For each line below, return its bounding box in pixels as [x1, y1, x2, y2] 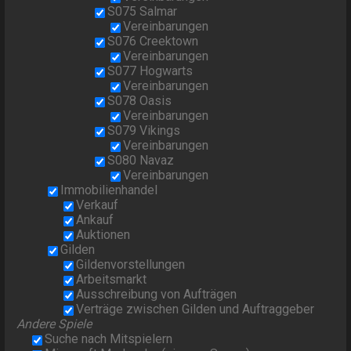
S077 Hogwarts [107, 63, 194, 79]
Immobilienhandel [60, 183, 158, 198]
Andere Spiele [16, 317, 92, 332]
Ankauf [76, 212, 114, 228]
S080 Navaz [107, 153, 175, 168]
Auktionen [76, 227, 131, 243]
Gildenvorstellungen [76, 257, 186, 273]
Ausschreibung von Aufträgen [76, 287, 237, 302]
